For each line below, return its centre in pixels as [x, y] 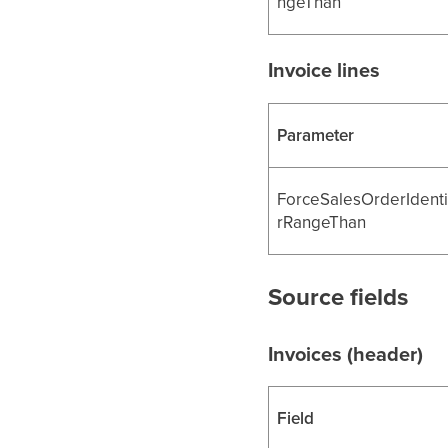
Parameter [316, 134]
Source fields [338, 296]
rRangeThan [322, 221]
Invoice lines [324, 69]
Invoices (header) [346, 353]
